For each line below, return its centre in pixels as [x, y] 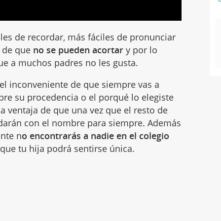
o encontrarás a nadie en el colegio [96, 136]
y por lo [141, 50]
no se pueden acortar [78, 50]
